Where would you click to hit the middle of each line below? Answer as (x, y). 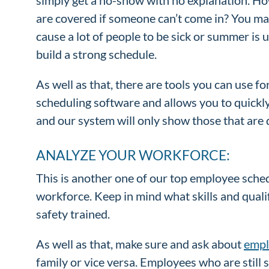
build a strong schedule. (98, 54)
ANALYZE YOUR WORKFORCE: (133, 155)
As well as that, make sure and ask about (140, 243)
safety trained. (73, 213)
